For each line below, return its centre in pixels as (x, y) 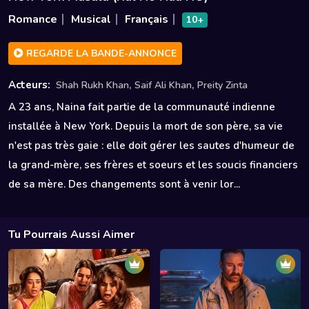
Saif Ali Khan (163, 85)
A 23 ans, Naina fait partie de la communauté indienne (142, 107)
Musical (91, 19)
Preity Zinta (222, 85)
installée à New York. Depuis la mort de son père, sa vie (146, 126)
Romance (33, 19)
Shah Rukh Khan (92, 85)
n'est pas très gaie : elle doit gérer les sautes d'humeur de (151, 146)
